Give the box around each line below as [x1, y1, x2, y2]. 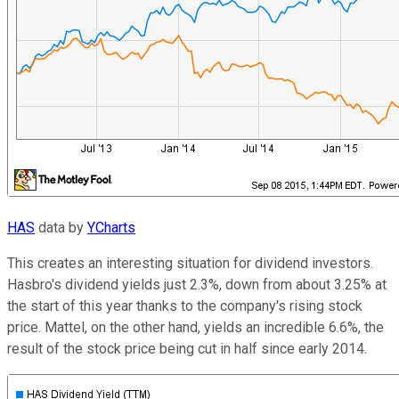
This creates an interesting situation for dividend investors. [7, 254, 373, 272]
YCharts [87, 218, 135, 236]
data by [35, 218, 87, 236]
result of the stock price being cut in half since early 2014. [7, 339, 367, 357]
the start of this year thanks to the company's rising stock [7, 297, 362, 314]
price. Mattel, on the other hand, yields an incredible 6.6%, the [7, 318, 384, 336]
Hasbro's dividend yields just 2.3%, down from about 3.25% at [7, 275, 387, 293]
